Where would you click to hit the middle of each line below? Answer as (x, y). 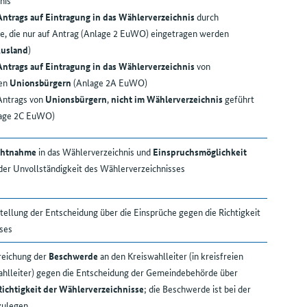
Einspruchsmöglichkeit (199, 152)
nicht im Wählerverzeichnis (167, 99)
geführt (238, 99)
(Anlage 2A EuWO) (109, 83)
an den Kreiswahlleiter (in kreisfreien (171, 256)
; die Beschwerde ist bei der (197, 289)
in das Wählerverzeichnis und (94, 152)
